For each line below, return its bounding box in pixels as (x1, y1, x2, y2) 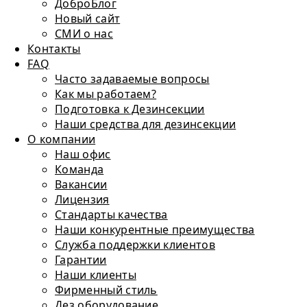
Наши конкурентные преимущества (55, 222, 255, 237)
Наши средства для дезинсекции (55, 116, 236, 132)
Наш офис (55, 147, 111, 162)
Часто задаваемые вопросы (55, 71, 210, 86)
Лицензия (55, 192, 110, 207)
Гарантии (55, 252, 107, 267)
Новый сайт (55, 11, 121, 26)
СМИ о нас (55, 26, 113, 41)
